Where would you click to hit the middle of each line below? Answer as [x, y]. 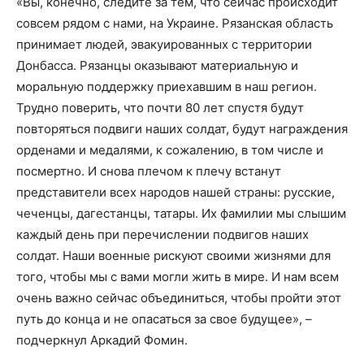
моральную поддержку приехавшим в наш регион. [167, 86]
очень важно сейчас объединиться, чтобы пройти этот [179, 297]
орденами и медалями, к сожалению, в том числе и [170, 149]
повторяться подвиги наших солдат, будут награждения [182, 128]
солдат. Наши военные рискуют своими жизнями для [173, 255]
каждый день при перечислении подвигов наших [162, 234]
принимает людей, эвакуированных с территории [164, 44]
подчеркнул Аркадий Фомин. [102, 340]
